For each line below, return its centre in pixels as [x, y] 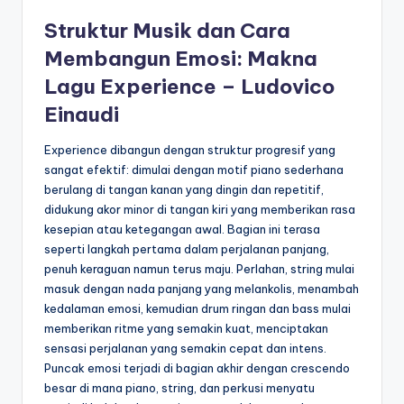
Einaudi [82, 114]
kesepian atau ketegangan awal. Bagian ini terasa [182, 229]
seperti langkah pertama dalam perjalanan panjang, [187, 248]
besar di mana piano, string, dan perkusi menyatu [179, 387]
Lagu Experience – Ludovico [190, 86]
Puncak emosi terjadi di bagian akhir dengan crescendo [197, 367]
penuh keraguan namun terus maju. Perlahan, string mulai [199, 268]
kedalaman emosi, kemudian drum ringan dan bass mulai [197, 308]
